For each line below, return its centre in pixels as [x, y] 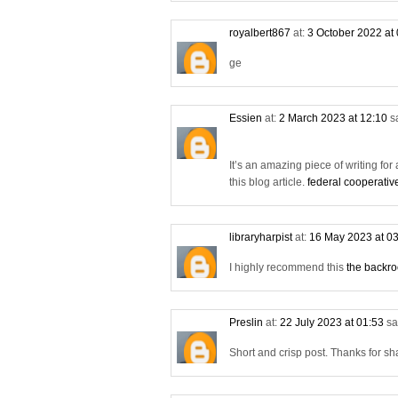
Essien [246, 118]
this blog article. [268, 182]
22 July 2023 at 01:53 [333, 322]
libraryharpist [261, 237]
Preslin [246, 322]
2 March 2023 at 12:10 [334, 118]
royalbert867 [260, 32]
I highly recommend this [288, 267]
